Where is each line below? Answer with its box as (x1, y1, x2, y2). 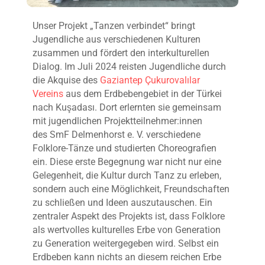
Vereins (32, 88, 63, 100)
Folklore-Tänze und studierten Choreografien (32, 143, 216, 154)
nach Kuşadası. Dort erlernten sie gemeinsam (32, 102, 221, 114)
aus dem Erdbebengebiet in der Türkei (63, 88, 222, 100)
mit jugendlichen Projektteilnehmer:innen (32, 115, 202, 127)
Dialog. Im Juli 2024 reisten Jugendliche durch (32, 61, 226, 73)
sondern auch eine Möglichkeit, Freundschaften (32, 183, 230, 195)
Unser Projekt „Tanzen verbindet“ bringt (32, 20, 195, 32)
